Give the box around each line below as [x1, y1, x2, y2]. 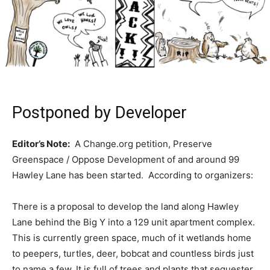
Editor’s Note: [12, 138, 70, 150]
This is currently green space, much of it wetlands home [12, 232, 251, 244]
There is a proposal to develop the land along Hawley [12, 201, 239, 213]
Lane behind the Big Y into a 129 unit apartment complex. [12, 216, 255, 228]
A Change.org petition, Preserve [70, 138, 212, 150]
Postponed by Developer [12, 103, 187, 123]
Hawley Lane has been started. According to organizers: [12, 169, 253, 181]
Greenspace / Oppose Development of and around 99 [12, 154, 239, 166]
